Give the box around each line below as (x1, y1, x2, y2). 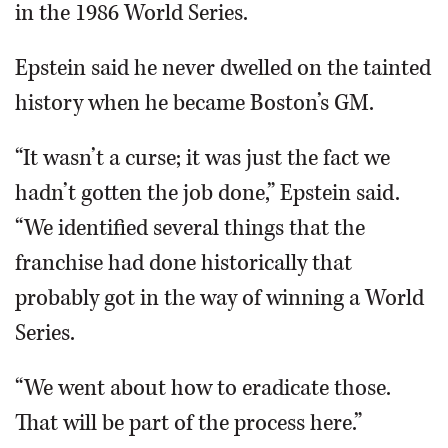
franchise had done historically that (15, 248, 352, 279)
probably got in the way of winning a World (15, 283, 424, 314)
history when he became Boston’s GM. (15, 88, 374, 119)
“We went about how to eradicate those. (15, 373, 391, 404)
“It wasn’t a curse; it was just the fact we (15, 143, 390, 174)
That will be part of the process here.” (15, 408, 362, 439)
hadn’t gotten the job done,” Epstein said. (15, 178, 400, 209)
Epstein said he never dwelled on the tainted (15, 53, 431, 84)
